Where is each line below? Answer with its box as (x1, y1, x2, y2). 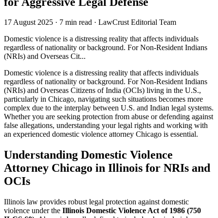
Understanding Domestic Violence (4, 148, 173, 162)
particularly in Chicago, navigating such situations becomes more (4, 95, 203, 104)
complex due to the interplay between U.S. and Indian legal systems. (4, 104, 214, 112)
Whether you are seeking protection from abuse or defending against (4, 112, 213, 121)
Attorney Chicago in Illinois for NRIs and (4, 162, 210, 175)
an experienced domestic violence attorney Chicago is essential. (4, 130, 198, 139)
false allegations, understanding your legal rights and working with (4, 121, 208, 130)
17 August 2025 (4, 18, 53, 27)
